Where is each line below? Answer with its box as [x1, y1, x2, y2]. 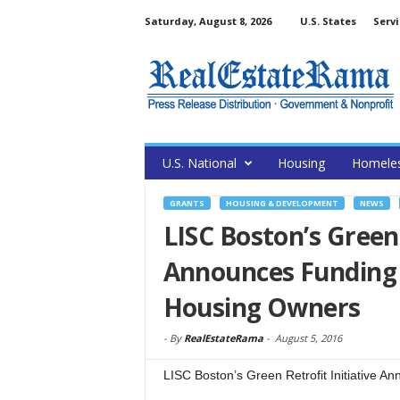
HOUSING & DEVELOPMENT [225, 197, 338, 209]
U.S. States [299, 14, 356, 28]
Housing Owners [162, 290, 361, 324]
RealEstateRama [183, 331, 263, 345]
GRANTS [169, 197, 204, 209]
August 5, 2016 [274, 331, 342, 345]
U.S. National [162, 154, 237, 171]
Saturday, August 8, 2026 [144, 14, 271, 28]
